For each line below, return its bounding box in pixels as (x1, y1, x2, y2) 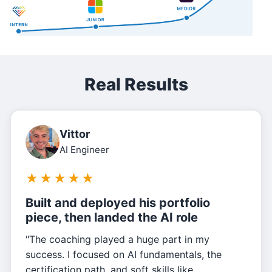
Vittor (59, 127, 90, 140)
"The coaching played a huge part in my (25, 233, 209, 246)
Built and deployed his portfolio (25, 195, 210, 211)
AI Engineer (59, 143, 109, 155)
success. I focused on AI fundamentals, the (25, 248, 222, 261)
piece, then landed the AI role (25, 210, 198, 225)
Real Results (84, 74, 188, 95)
